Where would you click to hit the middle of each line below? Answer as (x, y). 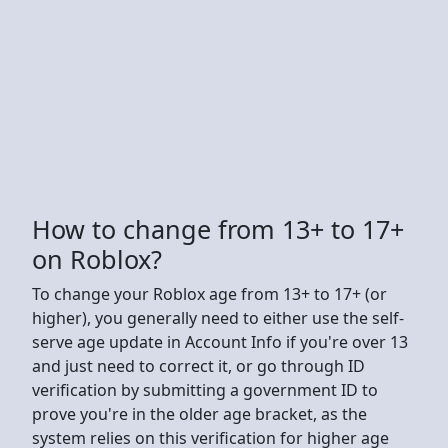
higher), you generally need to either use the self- (218, 317)
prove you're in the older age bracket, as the (199, 413)
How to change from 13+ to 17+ (218, 228)
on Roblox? (97, 258)
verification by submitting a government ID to (205, 389)
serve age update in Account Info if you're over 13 (220, 341)
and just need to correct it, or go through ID (198, 365)
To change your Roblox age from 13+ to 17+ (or (209, 293)
